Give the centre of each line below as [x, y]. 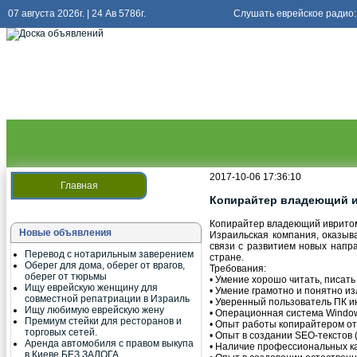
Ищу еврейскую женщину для [91, 288]
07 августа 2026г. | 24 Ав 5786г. [77, 14]
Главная [79, 186]
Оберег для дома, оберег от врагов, [105, 265]
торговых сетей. [61, 332]
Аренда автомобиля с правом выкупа [109, 343]
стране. [227, 257]
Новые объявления [65, 233]
